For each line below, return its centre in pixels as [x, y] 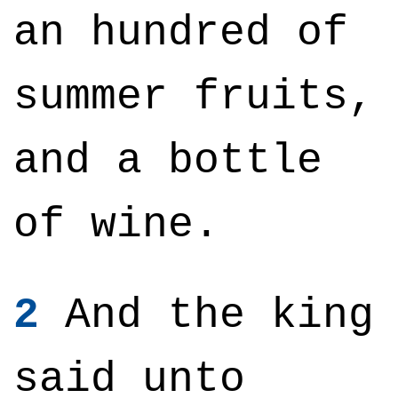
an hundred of [181, 33]
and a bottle [168, 161]
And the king [207, 315]
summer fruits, [194, 97]
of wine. [116, 225]
